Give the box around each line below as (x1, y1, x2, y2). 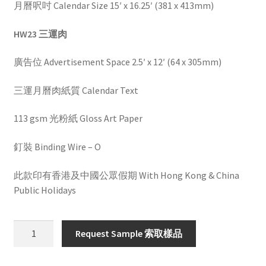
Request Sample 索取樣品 (75, 227, 183, 240)
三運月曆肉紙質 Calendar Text (13, 84, 138, 96)
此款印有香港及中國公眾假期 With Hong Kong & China (13, 169, 239, 181)
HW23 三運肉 (13, 27, 67, 40)
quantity (12, 251, 47, 263)
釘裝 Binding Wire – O (13, 141, 101, 153)
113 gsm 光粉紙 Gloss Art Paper (13, 112, 142, 125)
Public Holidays (13, 183, 76, 196)
